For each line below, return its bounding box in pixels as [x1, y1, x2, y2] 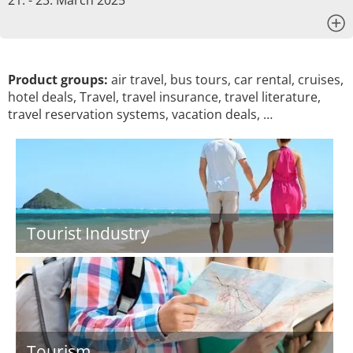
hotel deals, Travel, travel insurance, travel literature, [8, 88, 321, 106]
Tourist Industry [27, 222, 150, 244]
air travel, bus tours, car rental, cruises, [108, 71, 344, 88]
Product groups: [8, 71, 108, 88]
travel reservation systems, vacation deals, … [8, 106, 273, 123]
